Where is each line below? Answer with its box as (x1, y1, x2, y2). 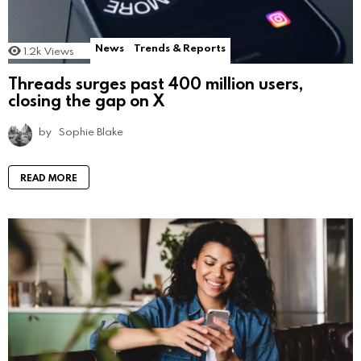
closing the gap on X (8, 89, 164, 110)
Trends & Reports (134, 40, 226, 56)
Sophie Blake (59, 123, 123, 139)
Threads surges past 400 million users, (8, 72, 303, 93)
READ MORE (20, 170, 77, 184)
